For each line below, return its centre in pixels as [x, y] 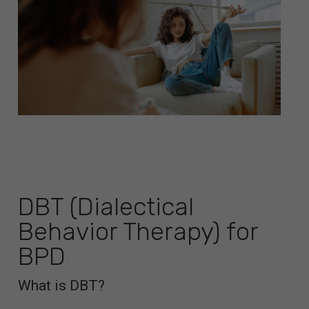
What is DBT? [61, 286]
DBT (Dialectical [106, 207]
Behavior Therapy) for [138, 232]
